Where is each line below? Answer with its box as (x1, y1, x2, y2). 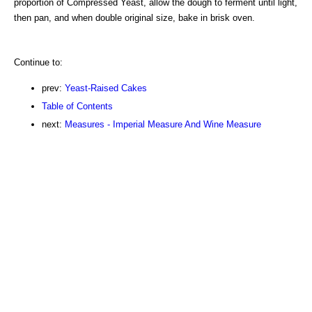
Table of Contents (42, 100, 113, 111)
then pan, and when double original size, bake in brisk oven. (14, 12, 255, 23)
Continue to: (14, 56, 63, 68)
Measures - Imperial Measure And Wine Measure (65, 118, 261, 130)
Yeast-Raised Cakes (65, 82, 147, 93)
